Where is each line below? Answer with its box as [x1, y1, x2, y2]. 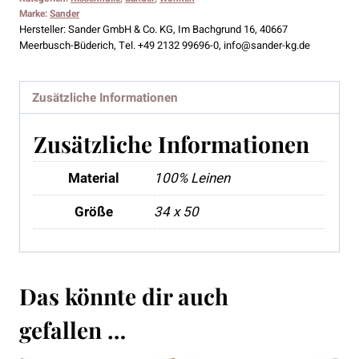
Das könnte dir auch [19, 280, 228, 311]
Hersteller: [19, 21, 68, 37]
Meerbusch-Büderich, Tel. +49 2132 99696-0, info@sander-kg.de [19, 37, 310, 53]
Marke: [19, 6, 50, 21]
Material [68, 168, 119, 189]
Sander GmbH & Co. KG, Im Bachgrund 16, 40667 [68, 21, 288, 37]
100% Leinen [154, 168, 230, 189]
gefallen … [19, 314, 126, 345]
